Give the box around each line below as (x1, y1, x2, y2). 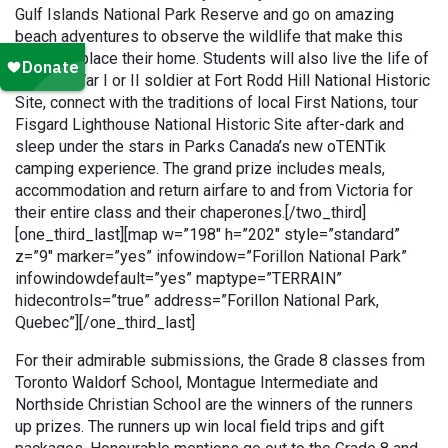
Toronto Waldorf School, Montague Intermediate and (15, 373, 378, 392)
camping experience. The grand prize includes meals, (15, 159, 385, 178)
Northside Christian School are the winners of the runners (15, 395, 413, 414)
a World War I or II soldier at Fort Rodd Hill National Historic (15, 71, 430, 90)
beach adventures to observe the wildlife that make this (15, 27, 403, 46)
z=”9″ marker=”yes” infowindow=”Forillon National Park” (15, 247, 407, 266)
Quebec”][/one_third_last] (15, 313, 195, 332)
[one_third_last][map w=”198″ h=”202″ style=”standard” (15, 225, 400, 244)
